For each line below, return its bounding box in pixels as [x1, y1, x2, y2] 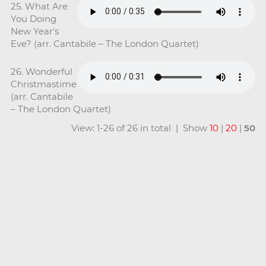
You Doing [10, 12, 56, 24]
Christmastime [10, 78, 77, 90]
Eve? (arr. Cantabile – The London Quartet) [10, 37, 199, 49]
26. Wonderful [10, 65, 72, 77]
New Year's [10, 25, 59, 37]
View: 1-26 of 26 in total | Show [71, 122, 210, 134]
